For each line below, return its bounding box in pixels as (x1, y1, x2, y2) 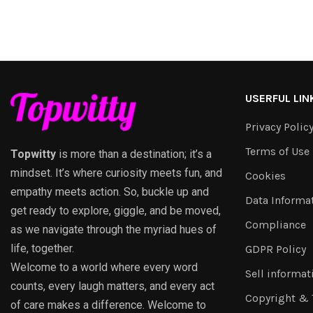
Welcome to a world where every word (10, 261, 198, 275)
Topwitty (10, 147, 56, 161)
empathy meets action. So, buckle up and (10, 185, 209, 199)
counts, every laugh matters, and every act (10, 279, 214, 293)
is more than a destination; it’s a (56, 147, 212, 161)
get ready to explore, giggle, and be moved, (10, 204, 221, 218)
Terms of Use (245, 145, 310, 159)
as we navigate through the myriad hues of (10, 223, 217, 237)
